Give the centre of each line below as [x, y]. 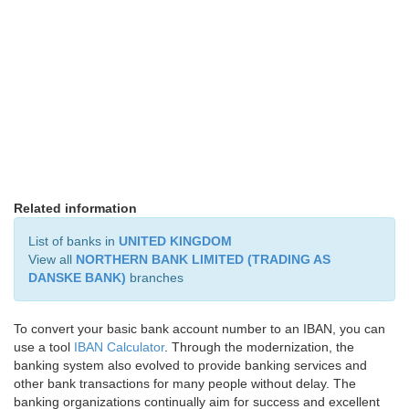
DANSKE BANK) [77, 278]
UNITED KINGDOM [175, 241]
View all [52, 259]
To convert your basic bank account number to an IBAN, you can [199, 329]
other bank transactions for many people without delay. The [185, 383]
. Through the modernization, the [259, 347]
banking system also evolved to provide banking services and [190, 365]
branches [155, 278]
